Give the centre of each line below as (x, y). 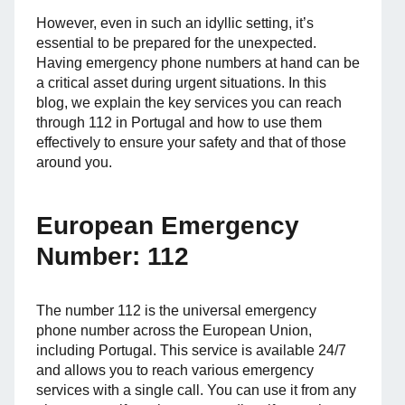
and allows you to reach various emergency (175, 371)
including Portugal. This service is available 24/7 (191, 351)
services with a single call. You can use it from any (196, 391)
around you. (74, 163)
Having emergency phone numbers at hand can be (198, 63)
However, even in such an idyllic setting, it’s (175, 24)
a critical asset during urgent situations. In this (181, 83)
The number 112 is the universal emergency (176, 311)
